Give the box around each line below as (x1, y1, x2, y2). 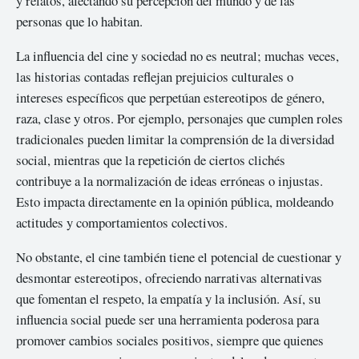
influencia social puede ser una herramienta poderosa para (16, 309, 319, 329)
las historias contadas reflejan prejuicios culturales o (16, 67, 293, 87)
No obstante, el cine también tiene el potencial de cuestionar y (16, 247, 341, 266)
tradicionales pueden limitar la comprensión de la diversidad (16, 130, 334, 149)
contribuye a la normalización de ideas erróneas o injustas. (16, 171, 323, 191)
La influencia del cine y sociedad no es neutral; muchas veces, (16, 46, 339, 66)
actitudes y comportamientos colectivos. (16, 213, 228, 232)
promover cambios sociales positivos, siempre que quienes (16, 330, 324, 349)
